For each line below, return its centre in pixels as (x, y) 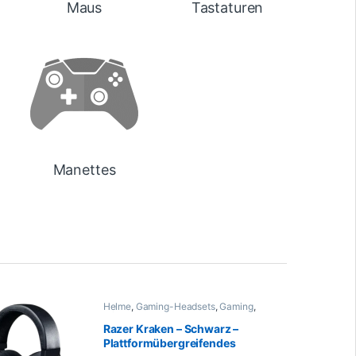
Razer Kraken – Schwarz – (171, 328)
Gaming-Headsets (175, 307)
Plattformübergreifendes (169, 342)
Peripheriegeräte (187, 316)
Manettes (84, 170)
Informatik (125, 316)
